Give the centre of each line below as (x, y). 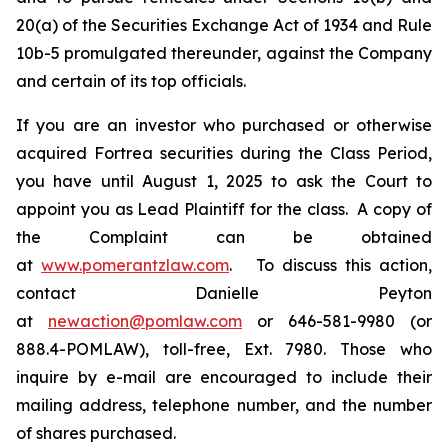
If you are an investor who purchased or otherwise (224, 125)
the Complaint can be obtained (224, 237)
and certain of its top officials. (131, 81)
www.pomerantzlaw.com (135, 265)
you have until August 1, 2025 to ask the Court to (224, 181)
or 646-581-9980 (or (337, 321)
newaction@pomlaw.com (145, 321)
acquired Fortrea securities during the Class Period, (224, 153)
